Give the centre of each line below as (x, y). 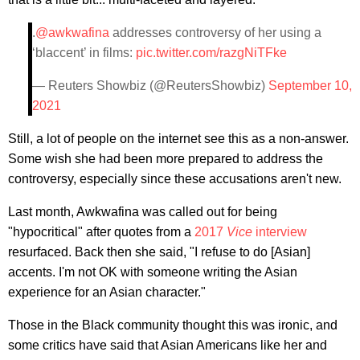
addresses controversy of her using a (215, 32)
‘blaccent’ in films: (84, 52)
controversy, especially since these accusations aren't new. (175, 178)
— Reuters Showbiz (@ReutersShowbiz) (150, 85)
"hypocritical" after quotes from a (101, 231)
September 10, (310, 85)
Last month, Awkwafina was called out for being (143, 211)
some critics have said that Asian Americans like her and (168, 345)
